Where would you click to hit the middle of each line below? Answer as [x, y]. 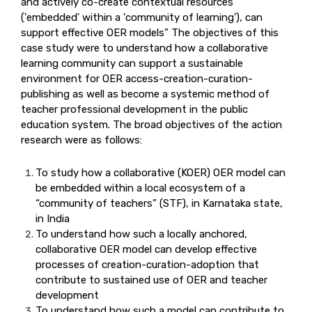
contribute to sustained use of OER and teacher [151, 280]
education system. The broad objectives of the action [151, 124]
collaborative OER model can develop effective [146, 249]
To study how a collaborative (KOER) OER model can [161, 172]
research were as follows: [81, 140]
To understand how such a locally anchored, [141, 234]
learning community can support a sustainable [132, 63]
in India [53, 218]
